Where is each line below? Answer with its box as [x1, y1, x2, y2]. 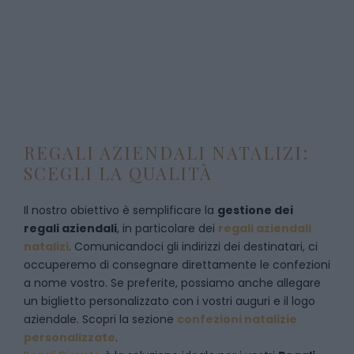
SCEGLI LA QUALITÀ [24, 161, 213, 185]
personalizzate [24, 330, 115, 345]
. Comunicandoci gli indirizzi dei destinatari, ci [69, 239, 318, 254]
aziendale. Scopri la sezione [24, 311, 177, 327]
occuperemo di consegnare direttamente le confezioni [24, 257, 330, 273]
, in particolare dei [117, 220, 218, 236]
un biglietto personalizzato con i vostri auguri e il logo [24, 293, 315, 309]
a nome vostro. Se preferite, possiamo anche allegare [24, 275, 321, 291]
